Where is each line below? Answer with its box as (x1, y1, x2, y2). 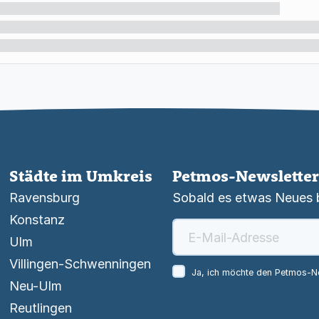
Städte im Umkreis (9, 166, 153, 187)
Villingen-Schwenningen (9, 256, 152, 272)
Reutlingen (9, 300, 73, 316)
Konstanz (9, 212, 66, 228)
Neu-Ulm (9, 278, 63, 294)
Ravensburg (9, 190, 80, 206)
